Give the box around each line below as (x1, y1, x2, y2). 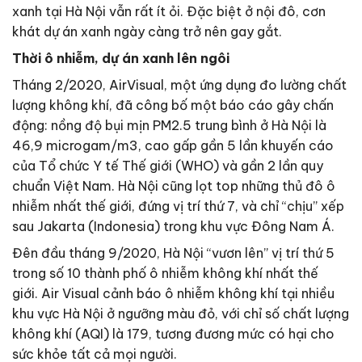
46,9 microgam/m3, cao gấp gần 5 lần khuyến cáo (12, 137, 334, 154)
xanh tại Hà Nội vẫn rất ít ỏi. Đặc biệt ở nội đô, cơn (12, 3, 326, 19)
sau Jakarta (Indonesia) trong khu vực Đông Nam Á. (12, 218, 335, 234)
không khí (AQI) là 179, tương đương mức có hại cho (12, 326, 335, 342)
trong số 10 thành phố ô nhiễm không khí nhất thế (12, 265, 318, 281)
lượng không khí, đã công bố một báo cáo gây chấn (12, 97, 334, 113)
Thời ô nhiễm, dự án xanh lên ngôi (12, 50, 229, 66)
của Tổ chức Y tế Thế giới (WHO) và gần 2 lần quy (12, 158, 323, 174)
